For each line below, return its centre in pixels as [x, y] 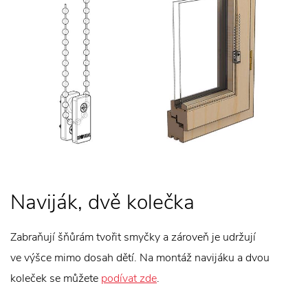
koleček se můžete [56, 279]
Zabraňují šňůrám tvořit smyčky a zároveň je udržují [133, 238]
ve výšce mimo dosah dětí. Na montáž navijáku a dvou [140, 258]
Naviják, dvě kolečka [102, 203]
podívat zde [129, 279]
